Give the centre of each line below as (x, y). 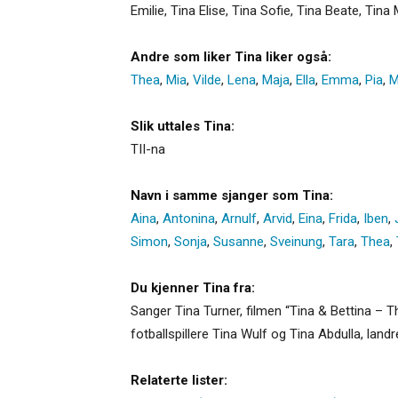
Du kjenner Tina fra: (193, 287)
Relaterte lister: (179, 380)
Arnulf (239, 218)
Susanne (239, 241)
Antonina (189, 218)
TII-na (148, 149)
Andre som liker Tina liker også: (231, 56)
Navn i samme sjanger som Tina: (232, 195)
